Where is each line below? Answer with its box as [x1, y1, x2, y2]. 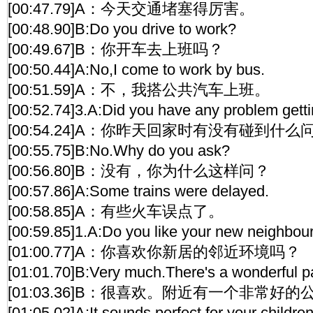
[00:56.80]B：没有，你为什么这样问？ [8, 162, 270, 180]
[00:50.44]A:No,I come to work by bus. [8, 61, 265, 78]
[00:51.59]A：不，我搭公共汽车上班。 [8, 81, 270, 99]
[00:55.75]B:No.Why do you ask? [8, 142, 230, 159]
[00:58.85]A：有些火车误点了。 [8, 203, 224, 220]
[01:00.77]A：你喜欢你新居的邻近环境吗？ [8, 243, 300, 261]
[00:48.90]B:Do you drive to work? [8, 20, 236, 38]
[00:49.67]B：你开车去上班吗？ [8, 41, 224, 58]
